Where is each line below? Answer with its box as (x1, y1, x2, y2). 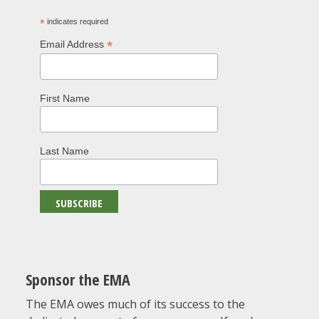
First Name (39, 92, 90, 104)
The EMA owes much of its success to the (25, 296, 245, 313)
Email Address (39, 38, 107, 50)
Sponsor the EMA (25, 268, 130, 291)
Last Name (39, 145, 89, 157)
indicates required (44, 17, 108, 26)
